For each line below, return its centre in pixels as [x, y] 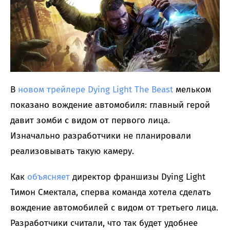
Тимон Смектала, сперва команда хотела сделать [111, 193]
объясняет [49, 177]
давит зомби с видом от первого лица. [90, 121]
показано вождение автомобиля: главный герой [110, 105]
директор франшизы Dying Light [138, 177]
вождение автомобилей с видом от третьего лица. [114, 208]
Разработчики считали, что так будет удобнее [104, 223]
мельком [192, 90]
